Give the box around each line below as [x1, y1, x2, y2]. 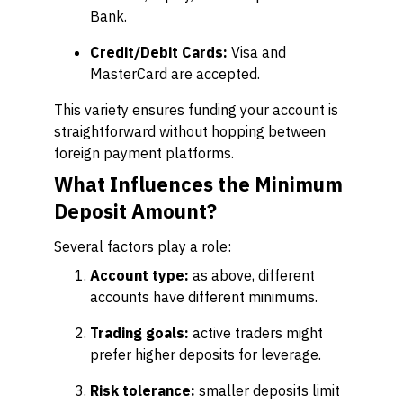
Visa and [228, 43, 286, 61]
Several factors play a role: [54, 237, 231, 255]
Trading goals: [90, 324, 189, 342]
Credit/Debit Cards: [90, 43, 228, 61]
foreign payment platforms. [54, 144, 234, 162]
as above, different [189, 266, 315, 284]
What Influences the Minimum [54, 171, 343, 197]
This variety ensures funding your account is [54, 101, 338, 119]
